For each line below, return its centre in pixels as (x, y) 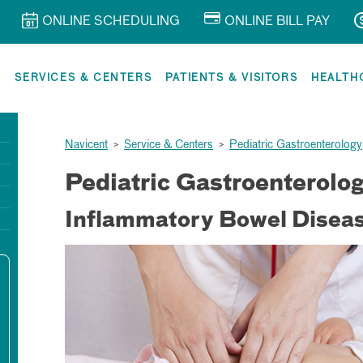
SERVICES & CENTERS (83, 78)
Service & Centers (169, 145)
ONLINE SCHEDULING (111, 22)
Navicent (86, 145)
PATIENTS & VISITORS (231, 78)
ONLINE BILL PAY (277, 22)
